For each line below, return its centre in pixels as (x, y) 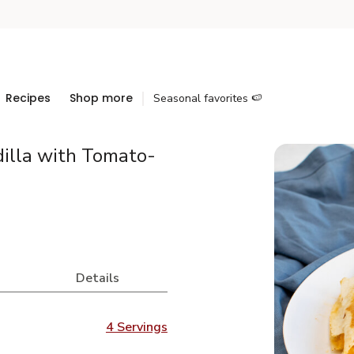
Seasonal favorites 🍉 (208, 98)
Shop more (101, 98)
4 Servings (136, 327)
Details (98, 278)
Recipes (28, 98)
